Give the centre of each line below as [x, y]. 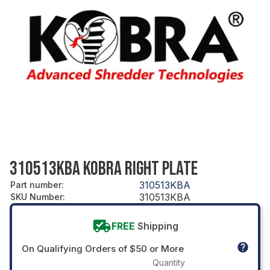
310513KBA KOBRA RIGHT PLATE [104, 169]
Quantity [168, 262]
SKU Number [36, 196]
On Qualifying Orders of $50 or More [103, 248]
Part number [36, 184]
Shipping [158, 226]
